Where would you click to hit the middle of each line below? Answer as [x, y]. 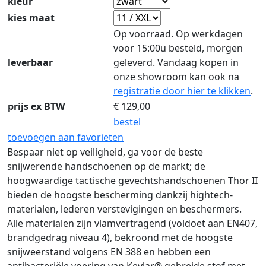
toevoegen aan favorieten [66, 137]
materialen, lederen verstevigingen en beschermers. [124, 209]
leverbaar [30, 62]
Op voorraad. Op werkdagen [178, 34]
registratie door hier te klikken [182, 91]
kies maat [31, 18]
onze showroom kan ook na [176, 77]
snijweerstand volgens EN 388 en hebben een [109, 252]
